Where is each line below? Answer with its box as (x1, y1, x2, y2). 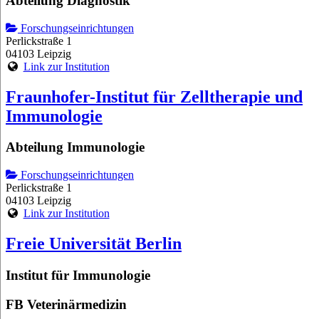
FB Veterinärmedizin (6, 296, 127, 312)
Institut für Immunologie (6, 268, 150, 283)
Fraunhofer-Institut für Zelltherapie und (6, 87, 303, 106)
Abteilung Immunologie (6, 140, 145, 155)
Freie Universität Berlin (6, 234, 182, 253)
